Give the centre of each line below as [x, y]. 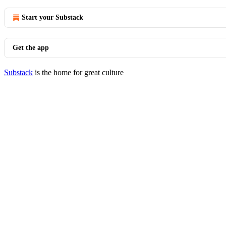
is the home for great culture [78, 72]
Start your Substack [52, 17]
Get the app [31, 48]
